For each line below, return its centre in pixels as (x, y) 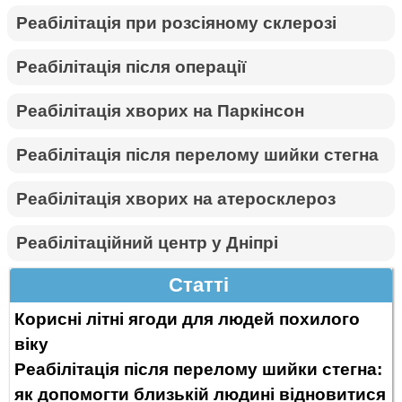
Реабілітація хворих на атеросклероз (176, 198)
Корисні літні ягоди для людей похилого (188, 319)
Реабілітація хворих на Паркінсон (161, 110)
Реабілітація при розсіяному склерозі (177, 22)
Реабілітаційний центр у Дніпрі (148, 242)
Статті (199, 284)
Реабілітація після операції (131, 66)
